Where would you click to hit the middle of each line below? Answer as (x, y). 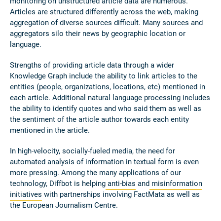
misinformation (176, 183)
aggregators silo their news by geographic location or (98, 33)
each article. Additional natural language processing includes (110, 97)
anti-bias (121, 183)
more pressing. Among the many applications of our (95, 172)
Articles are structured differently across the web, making (104, 12)
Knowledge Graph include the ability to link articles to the (104, 76)
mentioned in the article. (50, 130)
